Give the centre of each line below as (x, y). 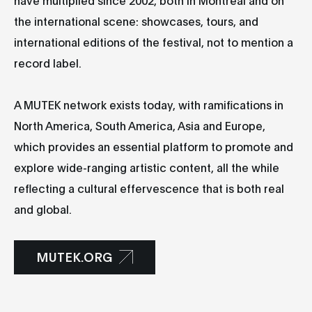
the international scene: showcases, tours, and (136, 21)
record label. (48, 62)
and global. (43, 209)
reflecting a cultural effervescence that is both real (149, 188)
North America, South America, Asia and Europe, (140, 125)
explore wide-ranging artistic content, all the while (147, 167)
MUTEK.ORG (74, 256)
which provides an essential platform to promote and (154, 146)
